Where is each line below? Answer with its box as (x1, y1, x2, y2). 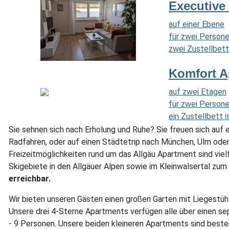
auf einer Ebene (169, 19, 224, 30)
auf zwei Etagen (169, 87, 226, 97)
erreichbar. (9, 174, 51, 184)
